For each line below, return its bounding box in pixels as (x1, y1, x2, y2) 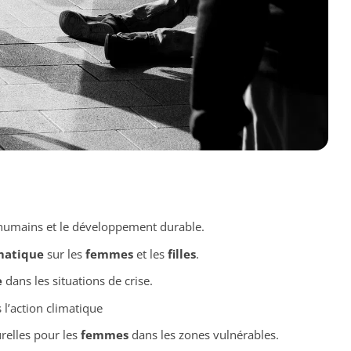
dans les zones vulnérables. (128, 327, 279, 343)
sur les (43, 245, 85, 262)
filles (167, 245, 196, 262)
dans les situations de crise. (2, 273, 153, 289)
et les (132, 245, 168, 262)
